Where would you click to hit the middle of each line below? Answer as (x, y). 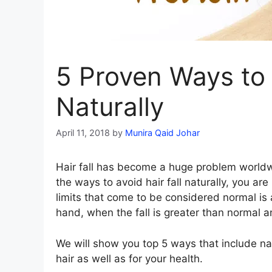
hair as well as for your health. (129, 258)
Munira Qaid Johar (162, 133)
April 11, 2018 (83, 133)
